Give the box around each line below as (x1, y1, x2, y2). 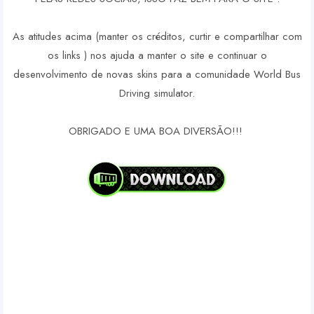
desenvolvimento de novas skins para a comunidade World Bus (13, 67, 301, 83)
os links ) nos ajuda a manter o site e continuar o (47, 48, 267, 64)
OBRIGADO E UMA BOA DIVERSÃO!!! (68, 123, 246, 139)
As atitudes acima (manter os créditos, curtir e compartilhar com (12, 29, 302, 45)
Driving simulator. (119, 86, 195, 102)
